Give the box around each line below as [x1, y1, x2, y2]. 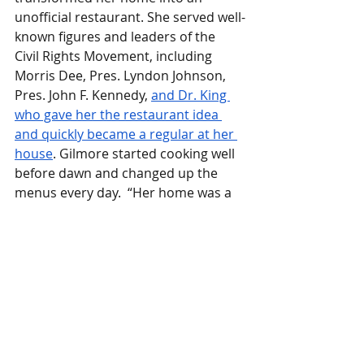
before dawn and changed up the [15, 163, 221, 182]
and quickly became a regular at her [15, 124, 237, 143]
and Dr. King [151, 85, 230, 104]
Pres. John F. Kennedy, [15, 85, 151, 104]
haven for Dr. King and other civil [15, 202, 219, 221]
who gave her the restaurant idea [15, 105, 222, 123]
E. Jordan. [15, 241, 76, 260]
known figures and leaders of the [15, 27, 219, 45]
